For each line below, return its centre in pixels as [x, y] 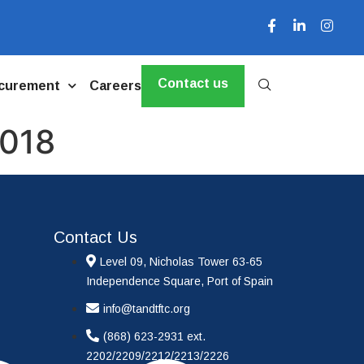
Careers [115, 85]
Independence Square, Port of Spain [180, 282]
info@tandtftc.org [147, 309]
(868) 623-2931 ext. [155, 337]
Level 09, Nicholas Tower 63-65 [182, 262]
